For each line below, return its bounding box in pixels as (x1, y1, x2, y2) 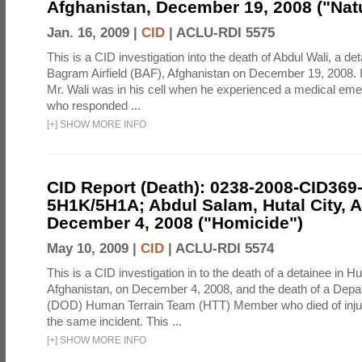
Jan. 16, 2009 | (47, 25, 141, 40)
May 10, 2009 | (47, 241, 141, 256)
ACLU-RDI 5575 (176, 25, 275, 40)
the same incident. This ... (47, 314, 182, 328)
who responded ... (47, 99, 141, 112)
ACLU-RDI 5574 (175, 241, 274, 256)
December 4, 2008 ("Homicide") (47, 213, 303, 232)
